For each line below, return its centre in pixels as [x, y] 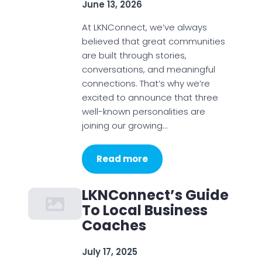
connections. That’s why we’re [146, 83]
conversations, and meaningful [148, 69]
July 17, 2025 [109, 252]
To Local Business [144, 210]
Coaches [114, 225]
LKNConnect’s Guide [155, 195]
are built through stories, [134, 55]
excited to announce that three [150, 97]
